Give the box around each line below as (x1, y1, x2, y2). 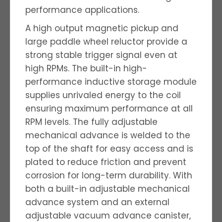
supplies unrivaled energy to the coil (25, 89, 181, 101)
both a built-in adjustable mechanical (25, 182, 190, 195)
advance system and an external (25, 196, 169, 208)
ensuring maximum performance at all (25, 102, 193, 114)
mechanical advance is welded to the (25, 129, 190, 141)
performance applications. (25, 3, 139, 16)
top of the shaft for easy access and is (25, 142, 193, 155)
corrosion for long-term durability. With (25, 169, 192, 181)
